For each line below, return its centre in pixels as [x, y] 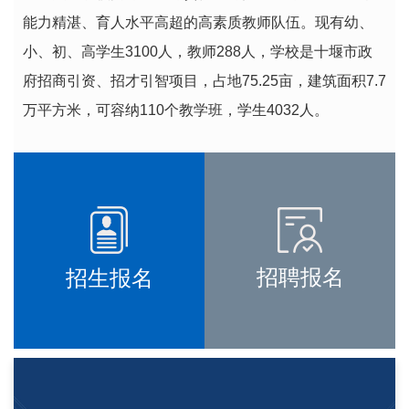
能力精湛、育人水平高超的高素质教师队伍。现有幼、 [198, 22]
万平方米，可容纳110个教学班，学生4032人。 [176, 110]
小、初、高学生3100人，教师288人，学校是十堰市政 [198, 51]
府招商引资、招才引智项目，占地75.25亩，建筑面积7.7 [204, 80]
